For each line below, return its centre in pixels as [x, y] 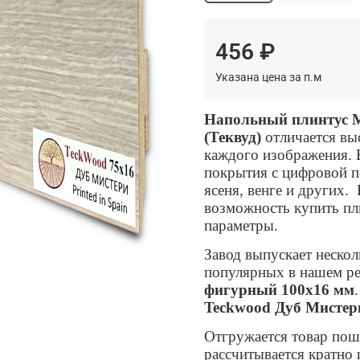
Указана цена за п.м [268, 77]
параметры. [241, 225]
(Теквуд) [235, 137]
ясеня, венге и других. [278, 190]
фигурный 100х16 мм [279, 289]
